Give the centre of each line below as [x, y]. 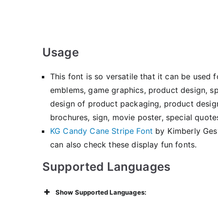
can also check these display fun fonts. [124, 145]
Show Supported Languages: [101, 192]
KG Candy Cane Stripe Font [102, 131]
